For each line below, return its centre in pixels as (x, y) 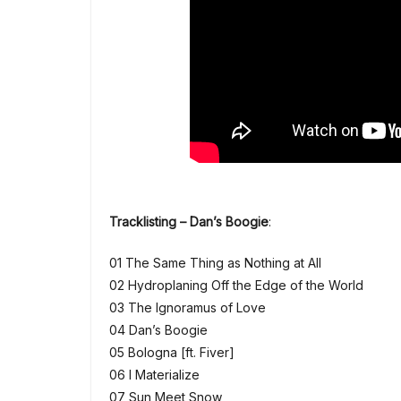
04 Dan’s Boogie (158, 330)
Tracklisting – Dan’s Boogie (189, 222)
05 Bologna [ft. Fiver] (172, 353)
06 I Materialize (154, 375)
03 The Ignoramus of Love (188, 308)
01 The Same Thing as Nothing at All (215, 263)
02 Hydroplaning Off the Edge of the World (236, 286)
